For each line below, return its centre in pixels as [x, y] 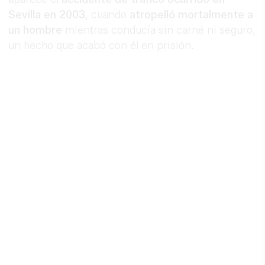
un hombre [35, 30]
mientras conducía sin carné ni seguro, [159, 30]
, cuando [108, 15]
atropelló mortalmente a [192, 15]
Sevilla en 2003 [47, 15]
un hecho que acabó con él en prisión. [101, 46]
